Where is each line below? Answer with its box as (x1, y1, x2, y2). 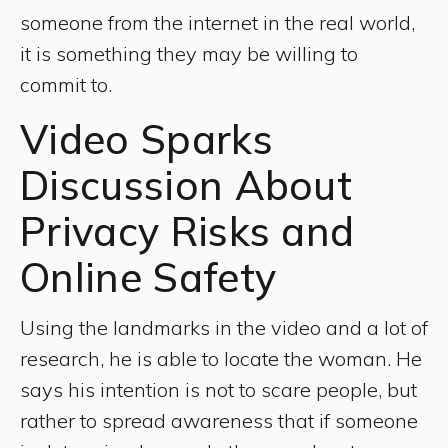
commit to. (20, 71, 112, 97)
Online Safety (20, 251, 277, 302)
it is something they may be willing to (20, 40, 358, 66)
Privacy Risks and (20, 205, 355, 256)
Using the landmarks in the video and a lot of (20, 314, 428, 340)
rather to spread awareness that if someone (20, 407, 418, 433)
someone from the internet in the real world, (20, 9, 415, 35)
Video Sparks (20, 113, 273, 164)
